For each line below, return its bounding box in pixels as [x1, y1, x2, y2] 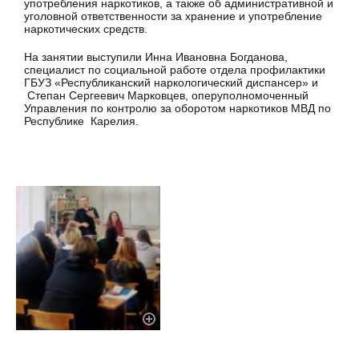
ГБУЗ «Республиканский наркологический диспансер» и [24, 75, 318, 89]
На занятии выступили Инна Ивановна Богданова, [24, 50, 288, 63]
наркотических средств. [24, 22, 147, 36]
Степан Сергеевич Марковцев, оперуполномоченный [24, 88, 309, 102]
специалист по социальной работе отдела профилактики [24, 63, 325, 76]
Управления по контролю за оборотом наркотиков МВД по [24, 101, 331, 115]
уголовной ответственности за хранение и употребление [24, 10, 322, 23]
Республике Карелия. [24, 114, 139, 127]
